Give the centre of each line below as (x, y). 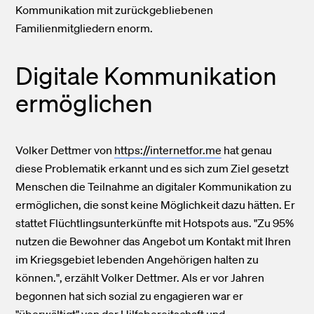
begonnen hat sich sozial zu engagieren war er (130, 296)
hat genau (247, 150)
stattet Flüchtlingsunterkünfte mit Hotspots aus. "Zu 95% (155, 223)
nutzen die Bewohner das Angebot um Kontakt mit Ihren (153, 241)
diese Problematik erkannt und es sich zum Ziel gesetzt (152, 169)
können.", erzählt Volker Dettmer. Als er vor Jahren (140, 278)
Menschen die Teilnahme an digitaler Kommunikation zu (154, 187)
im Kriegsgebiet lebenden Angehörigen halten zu (137, 260)
